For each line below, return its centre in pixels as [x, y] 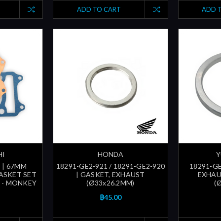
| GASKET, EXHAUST [110, 174]
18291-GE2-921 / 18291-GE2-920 [110, 166]
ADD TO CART [99, 9]
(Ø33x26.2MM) [110, 183]
